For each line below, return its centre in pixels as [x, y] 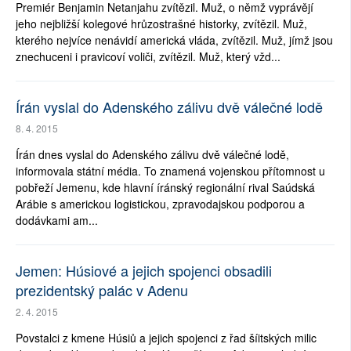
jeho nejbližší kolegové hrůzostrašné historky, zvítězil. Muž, [161, 24]
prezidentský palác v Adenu [102, 290]
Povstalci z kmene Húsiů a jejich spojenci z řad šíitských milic [166, 338]
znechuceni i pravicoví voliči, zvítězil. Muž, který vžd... [148, 57]
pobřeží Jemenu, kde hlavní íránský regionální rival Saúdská [165, 188]
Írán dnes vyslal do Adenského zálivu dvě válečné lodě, [152, 155]
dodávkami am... [57, 221]
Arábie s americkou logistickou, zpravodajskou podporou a [160, 204]
